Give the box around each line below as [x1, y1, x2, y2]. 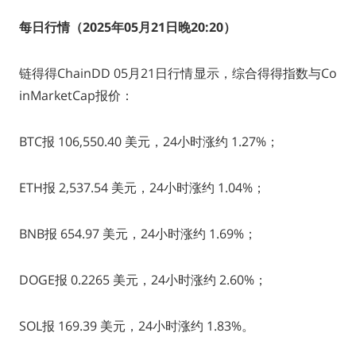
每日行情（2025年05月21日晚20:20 [18, 18, 223, 37]
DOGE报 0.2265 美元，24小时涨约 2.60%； [18, 271, 267, 289]
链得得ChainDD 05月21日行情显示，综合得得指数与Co [18, 64, 338, 83]
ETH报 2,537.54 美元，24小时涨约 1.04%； [18, 179, 265, 197]
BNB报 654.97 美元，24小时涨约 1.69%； [18, 225, 257, 243]
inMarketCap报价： [18, 87, 133, 105]
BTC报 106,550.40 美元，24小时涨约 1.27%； [18, 133, 279, 151]
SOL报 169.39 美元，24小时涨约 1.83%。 [18, 317, 254, 335]
